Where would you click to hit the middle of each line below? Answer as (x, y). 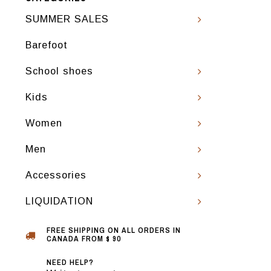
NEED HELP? (70, 262)
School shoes (59, 71)
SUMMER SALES (67, 19)
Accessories (56, 175)
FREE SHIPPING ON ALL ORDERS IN (114, 230)
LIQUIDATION (59, 201)
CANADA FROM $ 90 (84, 239)
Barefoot (47, 45)
